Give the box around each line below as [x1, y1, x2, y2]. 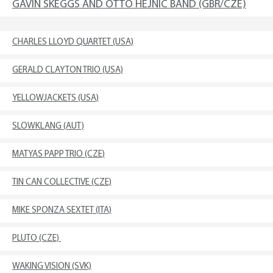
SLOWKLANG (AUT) [12, 122, 84, 131]
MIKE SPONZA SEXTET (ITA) [12, 206, 112, 215]
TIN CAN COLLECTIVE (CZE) [12, 178, 112, 187]
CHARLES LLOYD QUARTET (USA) [12, 38, 133, 47]
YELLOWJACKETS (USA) [12, 94, 99, 103]
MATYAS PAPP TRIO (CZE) [12, 150, 105, 159]
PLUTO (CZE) [12, 234, 61, 243]
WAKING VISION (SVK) [12, 262, 91, 271]
